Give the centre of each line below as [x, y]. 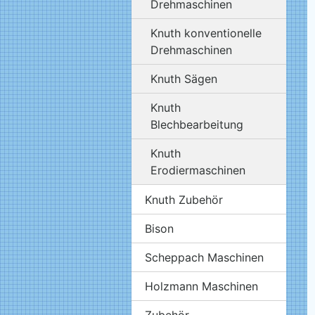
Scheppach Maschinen [205, 257]
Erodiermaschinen [198, 170]
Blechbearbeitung [197, 124]
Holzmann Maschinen [202, 286]
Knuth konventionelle [206, 33]
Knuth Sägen [184, 78]
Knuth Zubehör [184, 199]
